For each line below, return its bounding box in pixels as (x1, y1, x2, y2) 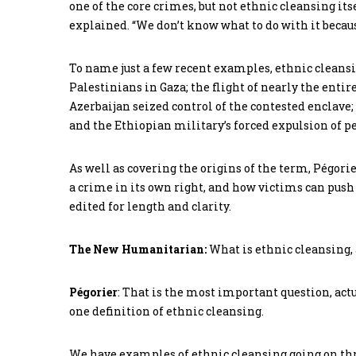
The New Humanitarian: (69, 242, 207, 257)
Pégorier (69, 284, 118, 300)
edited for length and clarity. (69, 199, 231, 215)
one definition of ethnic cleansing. (69, 304, 264, 319)
